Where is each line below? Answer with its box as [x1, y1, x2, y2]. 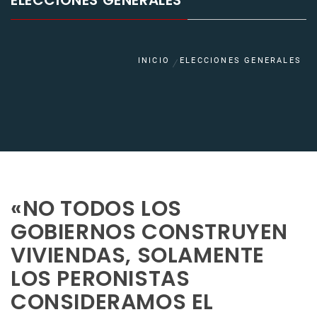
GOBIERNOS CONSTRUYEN [11, 217, 289, 248]
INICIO [137, 56, 170, 66]
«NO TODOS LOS [11, 194, 182, 224]
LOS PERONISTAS [11, 264, 190, 294]
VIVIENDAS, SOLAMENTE [11, 241, 265, 271]
